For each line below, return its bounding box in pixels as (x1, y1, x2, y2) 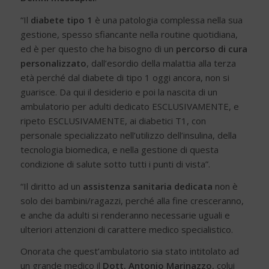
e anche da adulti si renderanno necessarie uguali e (20, 208, 230, 221)
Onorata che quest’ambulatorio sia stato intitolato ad (20, 245, 239, 258)
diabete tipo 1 (30, 13, 92, 26)
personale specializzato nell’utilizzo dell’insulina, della (20, 128, 237, 141)
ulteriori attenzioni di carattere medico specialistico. (20, 223, 233, 235)
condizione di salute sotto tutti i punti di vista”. (20, 157, 210, 170)
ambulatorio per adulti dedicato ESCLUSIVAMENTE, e (20, 100, 239, 112)
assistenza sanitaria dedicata (82, 180, 213, 192)
